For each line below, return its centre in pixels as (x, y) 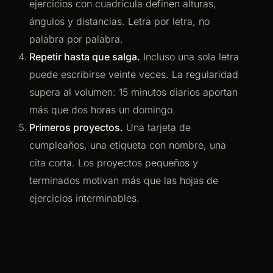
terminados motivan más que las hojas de (124, 180)
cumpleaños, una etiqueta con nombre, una (128, 145)
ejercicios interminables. (84, 198)
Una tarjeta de (157, 127)
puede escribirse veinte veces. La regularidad (134, 74)
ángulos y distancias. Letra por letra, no (119, 21)
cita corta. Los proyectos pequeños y (114, 163)
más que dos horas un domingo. (102, 110)
